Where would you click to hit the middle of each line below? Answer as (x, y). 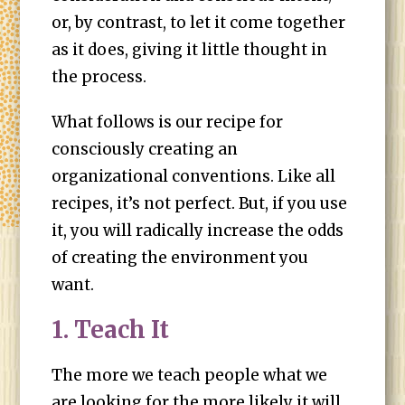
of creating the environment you (180, 258)
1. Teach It (111, 330)
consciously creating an (145, 149)
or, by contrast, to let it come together (199, 23)
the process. (99, 77)
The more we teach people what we (190, 375)
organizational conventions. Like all (194, 176)
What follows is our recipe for (168, 122)
